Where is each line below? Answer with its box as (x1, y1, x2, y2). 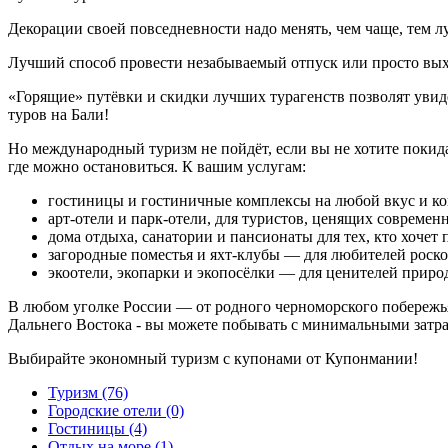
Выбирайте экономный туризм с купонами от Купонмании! (8, 350, 418, 367)
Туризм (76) (48, 384, 128, 401)
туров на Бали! (8, 106, 109, 123)
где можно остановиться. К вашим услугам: (8, 158, 306, 175)
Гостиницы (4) (48, 420, 147, 437)
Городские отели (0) (48, 402, 184, 419)
